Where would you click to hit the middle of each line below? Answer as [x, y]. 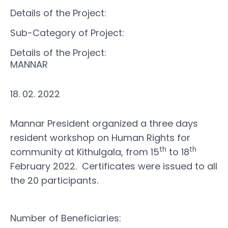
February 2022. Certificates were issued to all [114, 166]
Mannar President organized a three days [104, 123]
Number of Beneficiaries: [66, 218]
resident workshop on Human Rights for [100, 138]
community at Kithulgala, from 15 [85, 152]
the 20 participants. [54, 180]
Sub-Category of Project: [67, 33]
